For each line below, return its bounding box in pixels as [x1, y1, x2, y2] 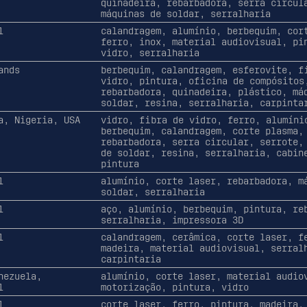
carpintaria [100, 253, 161, 265]
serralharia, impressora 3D [100, 214, 243, 225]
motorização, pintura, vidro [100, 281, 249, 293]
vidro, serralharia [100, 47, 199, 58]
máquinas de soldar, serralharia [100, 8, 271, 19]
